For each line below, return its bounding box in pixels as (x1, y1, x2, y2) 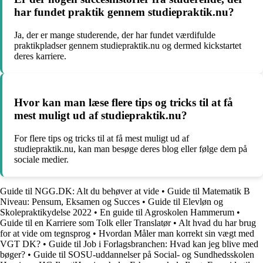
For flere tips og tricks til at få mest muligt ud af (14, 133, 189, 143)
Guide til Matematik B (167, 186, 250, 196)
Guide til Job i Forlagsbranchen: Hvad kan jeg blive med (49, 238, 258, 249)
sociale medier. (14, 154, 69, 164)
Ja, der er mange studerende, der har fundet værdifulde (14, 30, 215, 41)
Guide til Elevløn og (148, 196, 223, 207)
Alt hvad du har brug (178, 217, 256, 228)
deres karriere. (14, 51, 66, 62)
